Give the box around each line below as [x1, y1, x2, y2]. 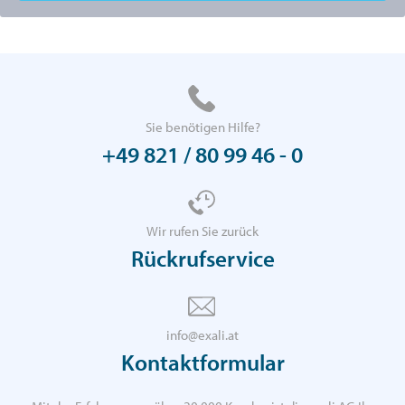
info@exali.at [166, 326, 239, 344]
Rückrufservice [130, 244, 275, 273]
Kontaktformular [120, 348, 285, 377]
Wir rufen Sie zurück [146, 222, 259, 240]
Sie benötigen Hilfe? [145, 118, 260, 137]
